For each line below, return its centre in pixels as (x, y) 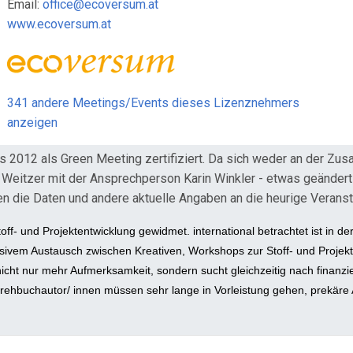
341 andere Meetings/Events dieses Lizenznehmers (154, 103)
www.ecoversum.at (59, 24)
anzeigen (33, 123)
